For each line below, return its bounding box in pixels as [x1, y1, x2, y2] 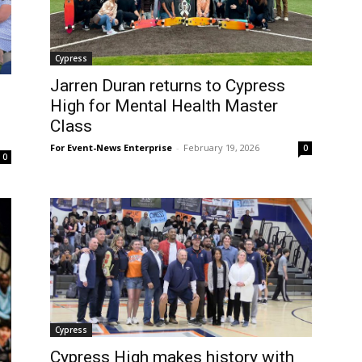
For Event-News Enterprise [50, 141, 172, 154]
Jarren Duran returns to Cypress [50, 76, 285, 96]
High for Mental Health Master [50, 96, 278, 116]
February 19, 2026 [183, 141, 259, 154]
